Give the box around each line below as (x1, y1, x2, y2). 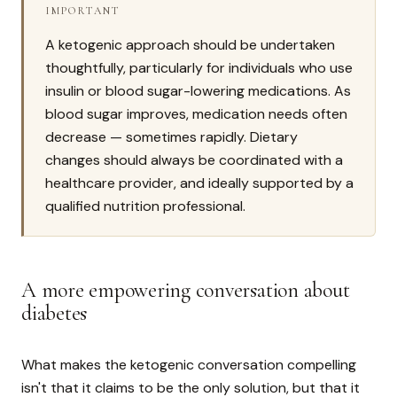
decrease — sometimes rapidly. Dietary (45, 128, 298, 147)
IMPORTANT (45, 4, 121, 18)
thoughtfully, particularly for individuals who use (45, 58, 353, 78)
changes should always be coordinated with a (45, 151, 343, 170)
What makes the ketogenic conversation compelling (21, 355, 356, 375)
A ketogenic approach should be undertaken (45, 35, 335, 55)
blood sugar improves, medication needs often (45, 105, 347, 124)
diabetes (21, 300, 88, 327)
